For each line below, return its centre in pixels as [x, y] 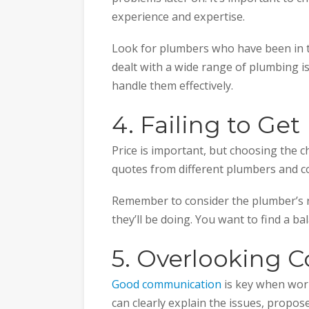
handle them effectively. [172, 86]
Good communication [167, 284]
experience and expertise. [178, 16]
